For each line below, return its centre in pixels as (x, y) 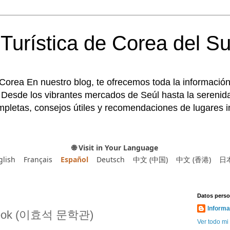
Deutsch (110, 159)
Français (38, 159)
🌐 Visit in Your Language (115, 148)
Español (74, 159)
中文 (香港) (193, 159)
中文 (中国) (150, 159)
